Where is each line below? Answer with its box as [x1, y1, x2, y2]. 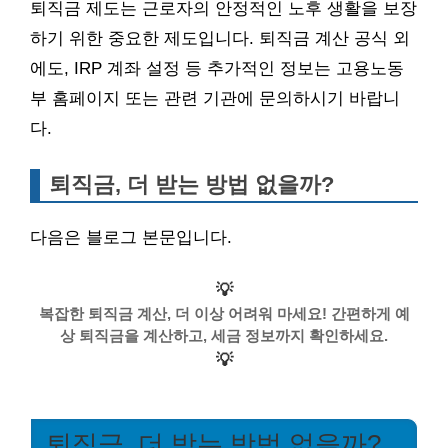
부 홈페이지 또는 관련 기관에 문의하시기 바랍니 [30, 88, 400, 108]
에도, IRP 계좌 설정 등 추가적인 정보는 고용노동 [30, 58, 404, 78]
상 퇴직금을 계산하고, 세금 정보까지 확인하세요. [60, 327, 388, 345]
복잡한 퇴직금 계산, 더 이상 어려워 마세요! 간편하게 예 [38, 305, 410, 323]
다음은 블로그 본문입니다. [30, 227, 232, 247]
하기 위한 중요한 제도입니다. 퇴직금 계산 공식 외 [30, 28, 410, 48]
